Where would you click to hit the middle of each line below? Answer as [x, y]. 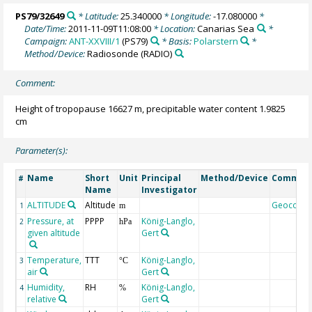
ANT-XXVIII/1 [95, 41]
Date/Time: [47, 28]
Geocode [290, 205]
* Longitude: [187, 16]
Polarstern [216, 41]
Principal [162, 178]
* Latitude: [98, 16]
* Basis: [176, 41]
